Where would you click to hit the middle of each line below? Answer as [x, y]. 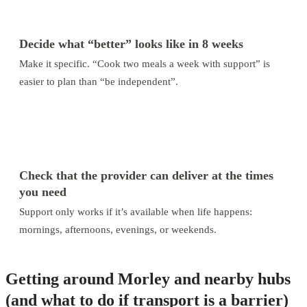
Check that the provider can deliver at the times [146, 175]
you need [43, 192]
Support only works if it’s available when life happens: [136, 211]
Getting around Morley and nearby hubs [148, 279]
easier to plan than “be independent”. [99, 81]
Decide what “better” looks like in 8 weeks [131, 44]
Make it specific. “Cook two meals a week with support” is [145, 63]
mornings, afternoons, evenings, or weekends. [118, 229]
